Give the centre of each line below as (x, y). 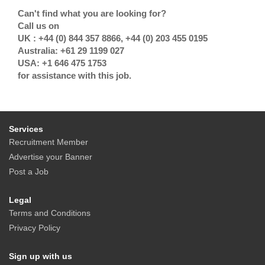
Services (26, 129)
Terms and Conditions (50, 213)
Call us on (38, 26)
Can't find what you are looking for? (92, 14)
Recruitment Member (49, 142)
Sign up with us (41, 256)
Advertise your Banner (51, 157)
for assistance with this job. (75, 76)
